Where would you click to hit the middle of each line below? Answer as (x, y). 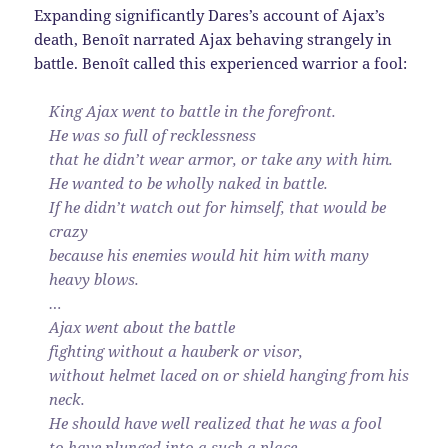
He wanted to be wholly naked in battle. (189, 182)
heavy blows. (94, 278)
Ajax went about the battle (142, 326)
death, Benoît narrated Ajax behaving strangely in (213, 38)
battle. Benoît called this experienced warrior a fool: (221, 62)
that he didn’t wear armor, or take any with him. (221, 158)
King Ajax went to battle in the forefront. (193, 110)
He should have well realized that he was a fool (216, 422)
